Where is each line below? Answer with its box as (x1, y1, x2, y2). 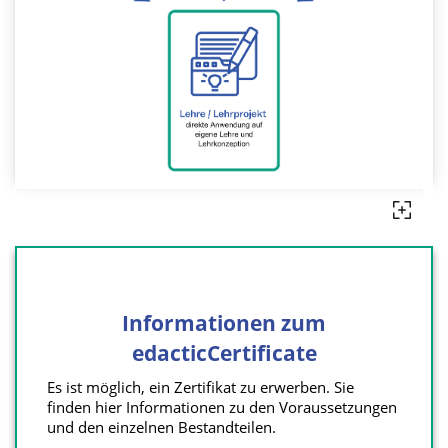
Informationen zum (122, 309, 326, 337)
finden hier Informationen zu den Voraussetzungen (47, 397, 397, 418)
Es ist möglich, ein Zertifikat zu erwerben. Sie (47, 377, 354, 398)
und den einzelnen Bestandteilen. (47, 417, 280, 438)
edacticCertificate (131, 339, 317, 367)
